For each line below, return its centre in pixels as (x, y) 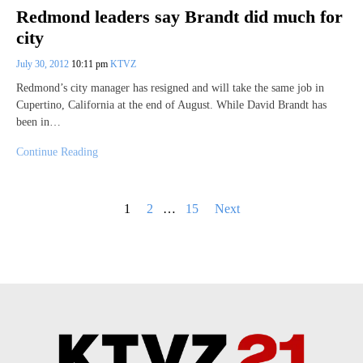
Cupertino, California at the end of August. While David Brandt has (171, 105)
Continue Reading (57, 152)
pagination (42, 227)
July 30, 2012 (44, 64)
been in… (38, 122)
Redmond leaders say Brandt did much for (179, 16)
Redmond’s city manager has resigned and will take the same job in (170, 88)
